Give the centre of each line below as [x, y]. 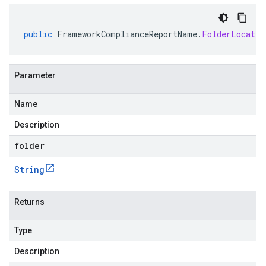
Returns [29, 202]
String [29, 170]
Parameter [35, 75]
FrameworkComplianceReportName [127, 34]
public [38, 34]
